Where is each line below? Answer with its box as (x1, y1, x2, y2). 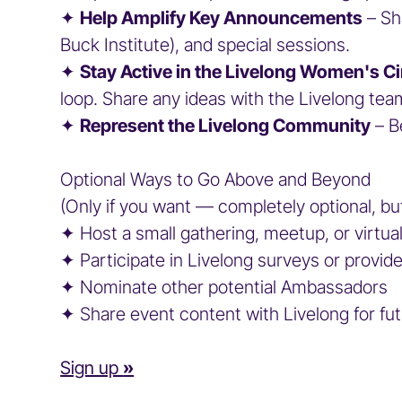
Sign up (60, 357, 124, 379)
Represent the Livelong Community (80, 115, 371, 136)
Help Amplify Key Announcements (80, 7, 363, 29)
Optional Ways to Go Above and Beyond (60, 169, 371, 190)
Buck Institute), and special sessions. (60, 34, 369, 56)
